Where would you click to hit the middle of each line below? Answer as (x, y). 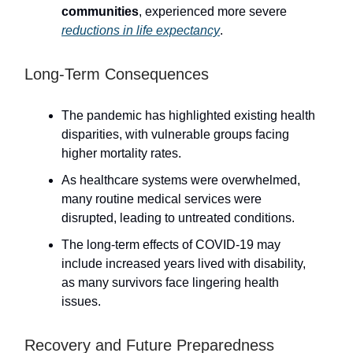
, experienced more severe (213, 11)
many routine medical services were (162, 199)
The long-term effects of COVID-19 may (171, 244)
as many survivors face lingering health (170, 282)
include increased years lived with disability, (184, 263)
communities (100, 11)
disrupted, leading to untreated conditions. (178, 217)
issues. (81, 301)
